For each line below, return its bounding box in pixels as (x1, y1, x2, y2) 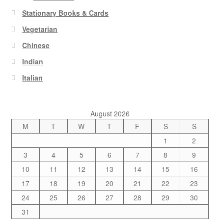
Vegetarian (22, 24, 58, 34)
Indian (22, 56, 44, 67)
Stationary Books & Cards (22, 8, 109, 18)
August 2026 (90, 109, 130, 118)
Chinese (22, 40, 50, 51)
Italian (22, 73, 43, 83)
